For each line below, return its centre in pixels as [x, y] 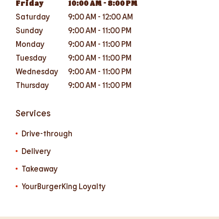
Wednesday [37, 71]
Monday [30, 44]
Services [33, 113]
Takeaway [40, 168]
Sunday [29, 30]
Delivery [36, 151]
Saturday [33, 16]
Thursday [32, 85]
